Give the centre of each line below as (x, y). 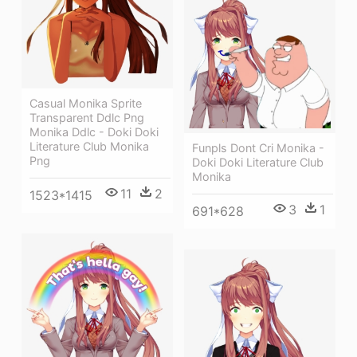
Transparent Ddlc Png (87, 118)
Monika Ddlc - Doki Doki (94, 132)
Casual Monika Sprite (86, 103)
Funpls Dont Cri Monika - (258, 148)
